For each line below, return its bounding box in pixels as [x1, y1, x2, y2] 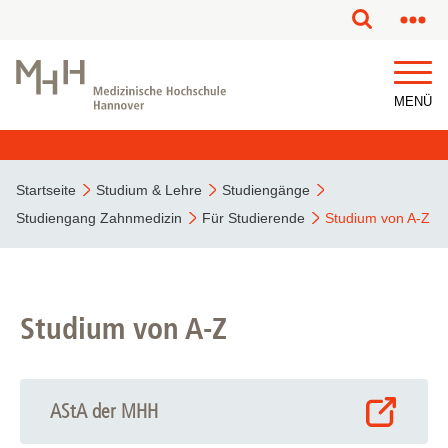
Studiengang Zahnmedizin [16, 210, 182, 226]
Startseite [16, 182, 76, 198]
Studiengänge [222, 182, 310, 198]
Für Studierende [202, 210, 305, 226]
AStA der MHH [50, 400, 158, 423]
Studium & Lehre [96, 182, 202, 198]
